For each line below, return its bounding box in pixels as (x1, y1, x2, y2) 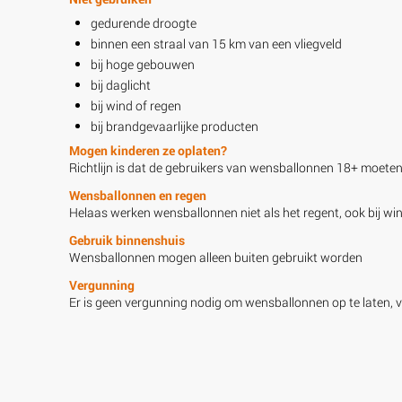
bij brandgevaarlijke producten (91, 117, 258, 135)
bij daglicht (91, 75, 151, 93)
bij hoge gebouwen (91, 55, 195, 73)
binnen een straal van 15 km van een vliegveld (91, 34, 342, 52)
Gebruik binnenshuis (69, 231, 185, 249)
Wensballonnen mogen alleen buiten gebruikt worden (69, 248, 363, 266)
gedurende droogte (91, 13, 197, 31)
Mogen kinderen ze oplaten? (69, 141, 227, 159)
